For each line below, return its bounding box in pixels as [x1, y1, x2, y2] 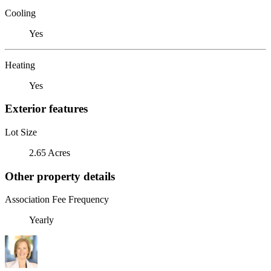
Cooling [5, 7, 36, 18]
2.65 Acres [29, 147, 70, 158]
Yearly [29, 215, 54, 226]
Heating [5, 59, 35, 70]
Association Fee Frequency [5, 194, 109, 205]
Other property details [5, 169, 115, 183]
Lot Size [5, 126, 37, 137]
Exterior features [5, 102, 88, 116]
